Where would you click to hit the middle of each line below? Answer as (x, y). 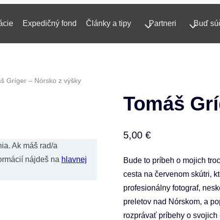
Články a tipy (109, 23)
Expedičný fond (50, 23)
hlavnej (74, 159)
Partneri (162, 23)
